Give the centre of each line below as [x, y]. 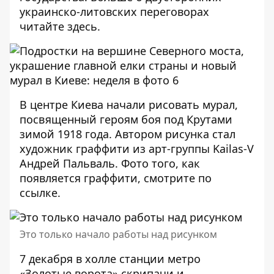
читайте [43, 26]
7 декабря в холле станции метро [110, 259]
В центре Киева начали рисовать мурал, [129, 105]
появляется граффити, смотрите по [116, 178]
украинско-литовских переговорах [114, 12]
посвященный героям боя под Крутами [126, 119]
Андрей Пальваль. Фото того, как [110, 163]
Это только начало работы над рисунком [118, 234]
